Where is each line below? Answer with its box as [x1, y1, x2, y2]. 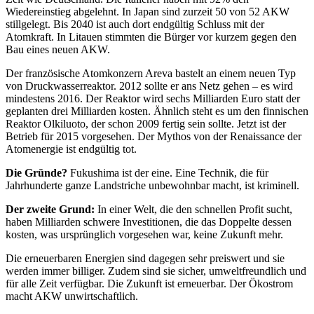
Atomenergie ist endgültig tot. [6, 142, 137, 155]
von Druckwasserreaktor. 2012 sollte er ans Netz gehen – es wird [6, 79, 293, 92]
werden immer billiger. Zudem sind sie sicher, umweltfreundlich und [6, 264, 306, 277]
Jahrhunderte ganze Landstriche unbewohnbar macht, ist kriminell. [6, 179, 299, 191]
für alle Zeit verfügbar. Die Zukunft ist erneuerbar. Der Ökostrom [6, 277, 293, 289]
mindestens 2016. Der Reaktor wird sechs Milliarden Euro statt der [6, 92, 300, 104]
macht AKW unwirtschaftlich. [6, 289, 138, 302]
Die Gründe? [6, 166, 67, 179]
